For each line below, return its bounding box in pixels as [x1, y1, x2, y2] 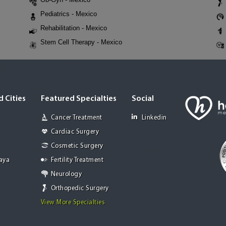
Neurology [50, 171, 82, 178]
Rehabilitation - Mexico [40, 24, 107, 32]
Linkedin [141, 115, 167, 121]
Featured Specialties [40, 95, 117, 103]
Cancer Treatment [50, 115, 102, 121]
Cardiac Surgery [50, 129, 99, 135]
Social [131, 95, 154, 103]
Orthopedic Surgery [50, 185, 109, 192]
